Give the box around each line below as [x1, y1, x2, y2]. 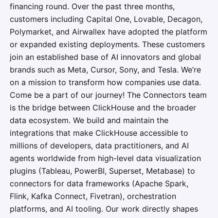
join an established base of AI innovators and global [10, 52, 201, 62]
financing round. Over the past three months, [10, 1, 175, 11]
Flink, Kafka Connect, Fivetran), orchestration [10, 191, 176, 201]
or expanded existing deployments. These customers [10, 39, 205, 49]
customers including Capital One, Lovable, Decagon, [10, 14, 202, 24]
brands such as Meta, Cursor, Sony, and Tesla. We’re [10, 65, 201, 74]
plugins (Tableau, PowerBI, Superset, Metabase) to [10, 166, 195, 176]
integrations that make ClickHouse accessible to [10, 128, 188, 138]
